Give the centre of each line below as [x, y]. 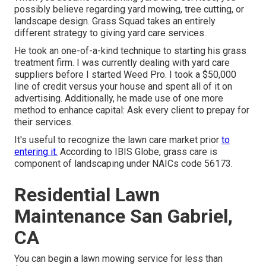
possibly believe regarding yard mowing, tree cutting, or [129, 9]
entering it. [36, 151]
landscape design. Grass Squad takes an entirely [115, 21]
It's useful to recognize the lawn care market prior [118, 140]
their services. [44, 122]
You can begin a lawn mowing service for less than [118, 258]
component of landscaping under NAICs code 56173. [123, 163]
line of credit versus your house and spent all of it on [123, 86]
